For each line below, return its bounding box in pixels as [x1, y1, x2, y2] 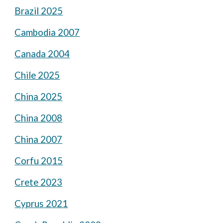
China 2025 [14, 91, 63, 102]
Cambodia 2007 [14, 27, 80, 38]
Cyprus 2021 [14, 198, 68, 209]
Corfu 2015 [14, 155, 63, 166]
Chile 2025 [14, 70, 60, 81]
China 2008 [14, 112, 63, 123]
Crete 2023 [14, 177, 63, 188]
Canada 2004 [14, 48, 70, 59]
